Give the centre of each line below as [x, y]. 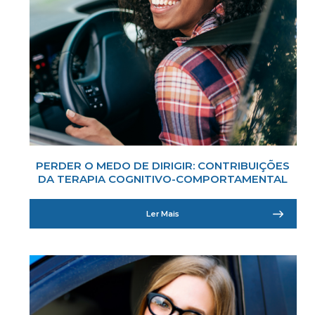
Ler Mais [163, 213]
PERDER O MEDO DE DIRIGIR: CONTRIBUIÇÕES [163, 165]
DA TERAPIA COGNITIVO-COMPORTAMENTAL [163, 179]
